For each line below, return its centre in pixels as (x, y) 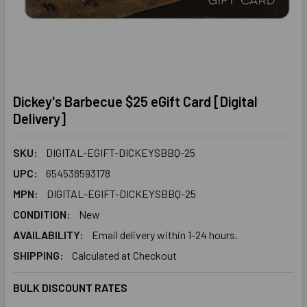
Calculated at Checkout (124, 255)
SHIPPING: (38, 255)
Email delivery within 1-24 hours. (165, 235)
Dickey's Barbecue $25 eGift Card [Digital (135, 101)
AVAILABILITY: (48, 235)
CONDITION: (42, 214)
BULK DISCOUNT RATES (70, 287)
